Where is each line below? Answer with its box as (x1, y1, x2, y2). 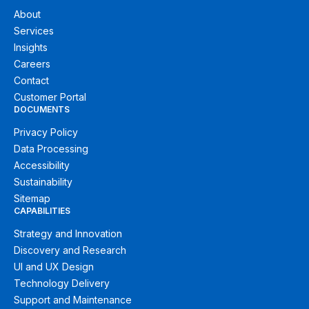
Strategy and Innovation (14, 228, 122, 239)
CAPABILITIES (14, 206, 70, 216)
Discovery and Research (14, 244, 126, 256)
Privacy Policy (14, 126, 78, 138)
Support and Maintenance (14, 294, 132, 306)
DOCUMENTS (14, 104, 70, 114)
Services (14, 25, 54, 37)
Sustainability (14, 176, 72, 188)
